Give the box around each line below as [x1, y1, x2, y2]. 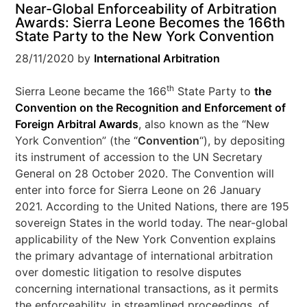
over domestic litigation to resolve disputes [15, 265, 242, 279]
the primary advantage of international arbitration [15, 249, 273, 262]
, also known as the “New [138, 117, 270, 131]
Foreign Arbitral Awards [15, 117, 139, 131]
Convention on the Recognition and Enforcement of [15, 101, 286, 114]
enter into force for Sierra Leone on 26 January [15, 183, 262, 197]
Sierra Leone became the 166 [15, 84, 167, 98]
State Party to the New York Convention [15, 28, 275, 45]
